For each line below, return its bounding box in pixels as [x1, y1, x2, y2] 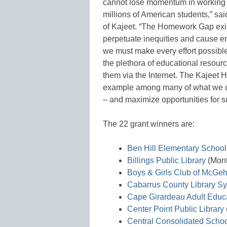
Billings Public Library [127, 156, 206, 165]
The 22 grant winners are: [103, 119, 195, 128]
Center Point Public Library [127, 204, 224, 213]
